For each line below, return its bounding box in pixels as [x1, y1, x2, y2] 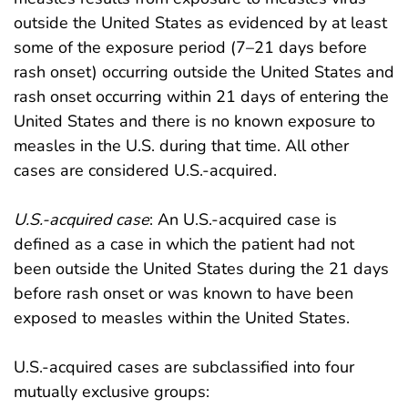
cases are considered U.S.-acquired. [14, 158, 277, 181]
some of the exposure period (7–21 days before [14, 36, 367, 58]
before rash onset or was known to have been [14, 281, 353, 304]
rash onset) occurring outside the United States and [14, 60, 394, 83]
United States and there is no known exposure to [14, 109, 375, 132]
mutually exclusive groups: [14, 380, 209, 403]
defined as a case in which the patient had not [14, 232, 354, 255]
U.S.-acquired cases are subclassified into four [14, 355, 354, 378]
